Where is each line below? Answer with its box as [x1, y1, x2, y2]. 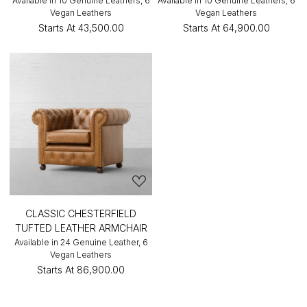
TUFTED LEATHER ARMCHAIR [14, 222, 147, 234]
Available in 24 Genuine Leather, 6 [14, 237, 148, 247]
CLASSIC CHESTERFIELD [25, 208, 136, 219]
